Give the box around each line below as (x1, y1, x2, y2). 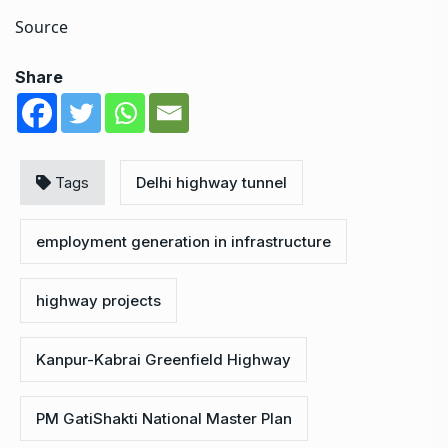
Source (15, 15, 68, 38)
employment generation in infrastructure (36, 231, 331, 251)
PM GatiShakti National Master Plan (36, 408, 292, 428)
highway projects (36, 290, 161, 310)
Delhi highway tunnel (136, 172, 287, 192)
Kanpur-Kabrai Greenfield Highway (36, 349, 291, 369)
